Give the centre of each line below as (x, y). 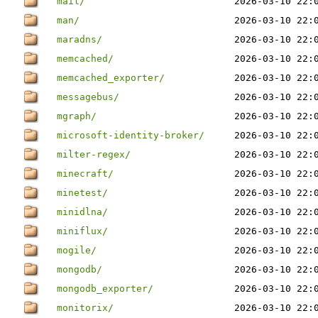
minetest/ (82, 193)
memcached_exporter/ (111, 78)
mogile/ (77, 250)
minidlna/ (82, 212)
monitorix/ (85, 308)
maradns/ (79, 39)
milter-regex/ (94, 154)
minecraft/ (85, 174)
